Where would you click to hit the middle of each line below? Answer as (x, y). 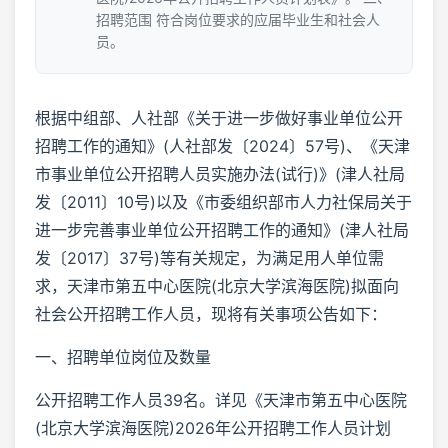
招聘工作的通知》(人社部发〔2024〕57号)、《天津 (222, 145)
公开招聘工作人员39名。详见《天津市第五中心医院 (221, 399)
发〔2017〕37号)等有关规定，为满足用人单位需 (209, 257)
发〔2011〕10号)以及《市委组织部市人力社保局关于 (223, 201)
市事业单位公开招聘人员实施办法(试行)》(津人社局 (220, 173)
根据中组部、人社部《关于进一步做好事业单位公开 (219, 117)
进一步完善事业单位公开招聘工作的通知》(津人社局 (222, 229)
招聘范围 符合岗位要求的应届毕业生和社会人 (238, 19)
